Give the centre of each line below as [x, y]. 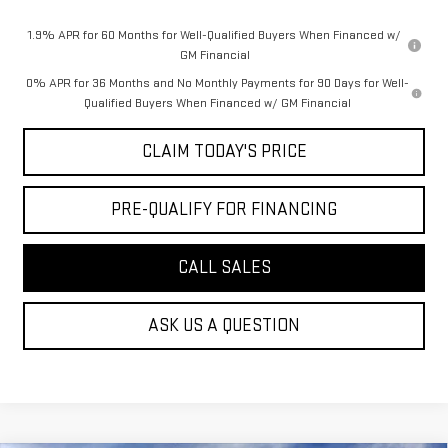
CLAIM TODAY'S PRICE [224, 152]
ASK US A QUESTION [224, 326]
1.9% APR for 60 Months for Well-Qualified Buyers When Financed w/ [215, 35]
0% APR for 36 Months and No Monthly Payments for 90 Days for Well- [217, 83]
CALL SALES [224, 268]
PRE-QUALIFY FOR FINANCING [224, 210]
